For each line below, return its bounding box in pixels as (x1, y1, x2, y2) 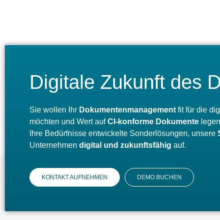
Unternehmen (29, 140, 79, 149)
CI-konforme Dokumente (106, 117, 199, 126)
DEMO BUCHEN (137, 174, 182, 181)
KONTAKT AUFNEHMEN (42, 174, 108, 181)
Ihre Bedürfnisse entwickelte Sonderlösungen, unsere (29, 129, 218, 137)
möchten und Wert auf (29, 117, 106, 126)
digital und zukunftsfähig (79, 140, 171, 149)
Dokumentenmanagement (77, 105, 176, 114)
